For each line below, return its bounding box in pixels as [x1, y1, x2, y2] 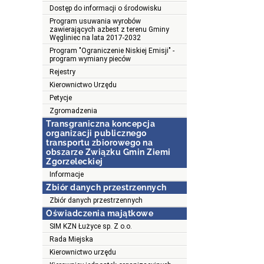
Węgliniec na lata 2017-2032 [49, 34, 141, 42]
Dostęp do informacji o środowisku [49, 4, 161, 13]
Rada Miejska [49, 235, 93, 244]
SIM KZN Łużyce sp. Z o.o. [49, 222, 132, 231]
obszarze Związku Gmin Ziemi [46, 147, 171, 157]
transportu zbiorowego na [46, 138, 153, 148]
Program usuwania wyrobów [49, 17, 141, 26]
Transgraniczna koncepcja [46, 119, 155, 129]
